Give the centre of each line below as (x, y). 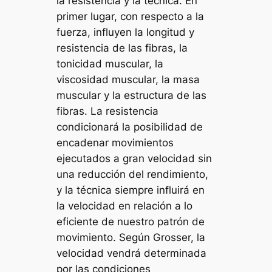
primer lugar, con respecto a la (131, 17)
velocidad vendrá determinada (132, 253)
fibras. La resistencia (108, 111)
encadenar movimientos (115, 143)
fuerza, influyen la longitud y (126, 32)
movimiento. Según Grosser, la (131, 238)
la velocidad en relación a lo (125, 206)
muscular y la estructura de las (132, 96)
